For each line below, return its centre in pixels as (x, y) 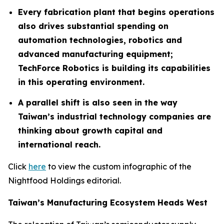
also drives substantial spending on (93, 26)
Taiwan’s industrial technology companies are (114, 116)
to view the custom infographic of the (119, 166)
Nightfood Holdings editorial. (64, 180)
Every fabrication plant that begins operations (116, 12)
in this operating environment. (81, 82)
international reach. (59, 144)
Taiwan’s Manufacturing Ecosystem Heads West (108, 202)
